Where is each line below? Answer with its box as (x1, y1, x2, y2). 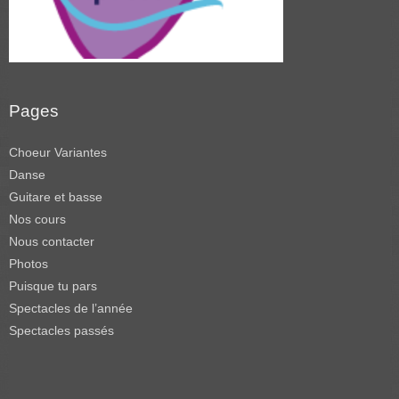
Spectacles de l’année (9, 301, 133, 315)
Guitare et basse (9, 190, 102, 204)
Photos (9, 256, 48, 271)
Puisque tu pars (9, 279, 97, 293)
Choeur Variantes (9, 145, 107, 159)
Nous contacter (9, 234, 94, 248)
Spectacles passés (9, 323, 114, 338)
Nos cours (9, 212, 66, 226)
